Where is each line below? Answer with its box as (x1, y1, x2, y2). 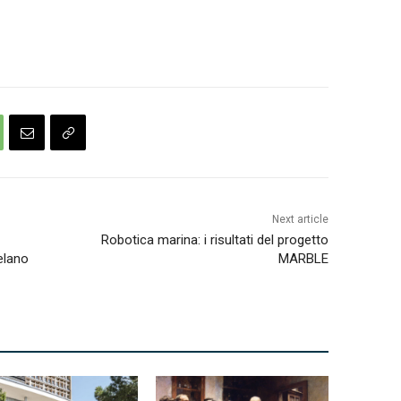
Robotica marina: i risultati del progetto (100, 232, 328, 249)
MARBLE (277, 251, 328, 268)
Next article (271, 213, 328, 226)
